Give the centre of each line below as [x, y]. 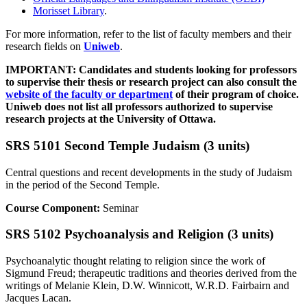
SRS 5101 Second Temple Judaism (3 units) [127, 145]
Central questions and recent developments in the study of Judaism [149, 172]
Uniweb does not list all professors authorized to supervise [139, 107]
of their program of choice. [236, 95]
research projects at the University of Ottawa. [111, 119]
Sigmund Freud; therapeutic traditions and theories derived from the [151, 273]
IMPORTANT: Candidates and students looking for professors [151, 70]
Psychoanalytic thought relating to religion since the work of [135, 260]
